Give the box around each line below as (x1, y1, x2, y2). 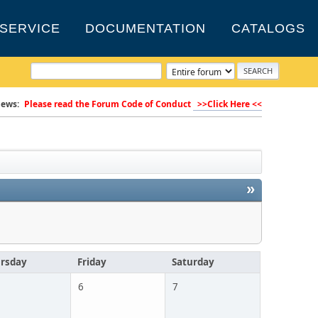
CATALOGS (231, 21, 306, 35)
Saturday (172, 256, 215, 268)
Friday (77, 256, 107, 268)
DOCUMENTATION (85, 21, 207, 35)
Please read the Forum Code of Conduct (23, 98, 193, 110)
